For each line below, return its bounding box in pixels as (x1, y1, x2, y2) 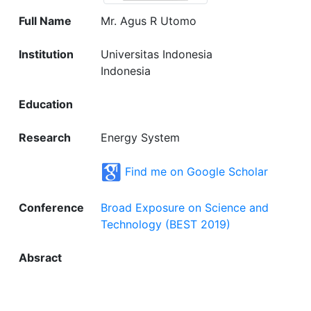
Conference (19, 200, 84, 215)
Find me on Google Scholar (125, 164, 268, 178)
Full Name (19, 13, 72, 28)
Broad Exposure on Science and (101, 200, 269, 215)
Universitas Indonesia (101, 47, 212, 61)
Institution (19, 47, 74, 61)
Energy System (101, 130, 180, 144)
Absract (19, 250, 62, 264)
